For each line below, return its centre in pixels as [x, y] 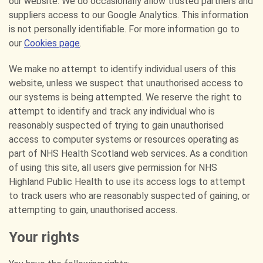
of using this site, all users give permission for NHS [113, 168]
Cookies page [52, 43]
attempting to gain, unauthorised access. [93, 210]
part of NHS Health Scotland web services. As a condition [128, 154]
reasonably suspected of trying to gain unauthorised [116, 125]
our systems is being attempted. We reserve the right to [125, 97]
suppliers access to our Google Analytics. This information [129, 15]
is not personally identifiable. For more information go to [124, 29]
